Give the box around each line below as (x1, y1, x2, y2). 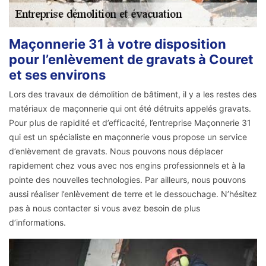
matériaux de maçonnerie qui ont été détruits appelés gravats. (9, 103, 251, 114)
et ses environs (9, 67, 106, 83)
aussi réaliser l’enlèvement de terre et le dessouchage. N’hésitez (9, 189, 257, 199)
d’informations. (9, 217, 66, 228)
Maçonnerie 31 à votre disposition (9, 36, 226, 52)
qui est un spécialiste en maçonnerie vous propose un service (9, 132, 247, 142)
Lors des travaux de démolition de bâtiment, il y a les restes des (9, 89, 256, 100)
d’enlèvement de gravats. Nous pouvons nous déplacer (9, 146, 223, 157)
